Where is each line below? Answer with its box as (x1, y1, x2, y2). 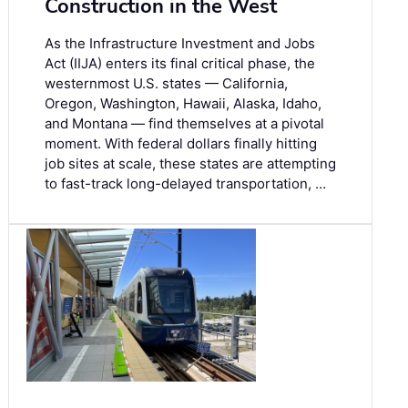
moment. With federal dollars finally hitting (45, 135, 317, 153)
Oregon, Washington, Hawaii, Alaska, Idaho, (45, 95, 321, 113)
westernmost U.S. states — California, (45, 75, 288, 93)
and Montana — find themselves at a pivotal (45, 115, 324, 133)
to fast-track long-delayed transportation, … (45, 175, 326, 193)
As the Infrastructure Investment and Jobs (45, 35, 315, 53)
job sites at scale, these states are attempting (45, 155, 336, 173)
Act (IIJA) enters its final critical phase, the (45, 55, 315, 73)
